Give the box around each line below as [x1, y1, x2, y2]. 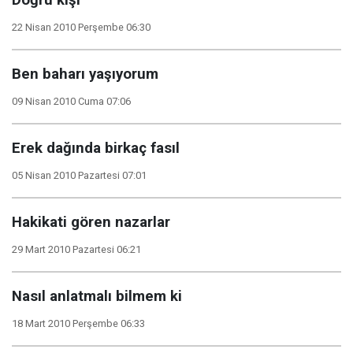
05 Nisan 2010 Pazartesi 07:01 [12, 169, 147, 181]
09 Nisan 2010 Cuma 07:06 [12, 95, 131, 107]
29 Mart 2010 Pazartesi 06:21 [12, 243, 141, 255]
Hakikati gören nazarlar [12, 214, 170, 231]
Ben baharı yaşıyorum [12, 65, 158, 83]
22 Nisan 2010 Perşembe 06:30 [12, 21, 150, 33]
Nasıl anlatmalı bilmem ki [12, 288, 182, 305]
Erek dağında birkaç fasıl [12, 139, 180, 157]
